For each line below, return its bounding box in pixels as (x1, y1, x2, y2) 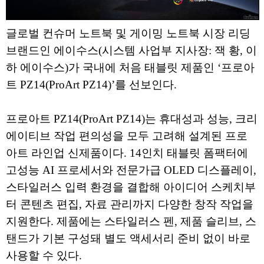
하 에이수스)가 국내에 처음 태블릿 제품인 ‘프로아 (6, 61, 255, 74)
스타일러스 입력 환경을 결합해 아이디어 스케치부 (6, 181, 256, 194)
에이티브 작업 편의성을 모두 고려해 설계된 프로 (6, 130, 247, 143)
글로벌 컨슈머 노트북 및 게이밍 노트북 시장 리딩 (6, 27, 250, 40)
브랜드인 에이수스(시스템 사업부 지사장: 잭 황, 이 (6, 44, 257, 57)
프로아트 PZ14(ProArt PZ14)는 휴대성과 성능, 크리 (6, 113, 258, 126)
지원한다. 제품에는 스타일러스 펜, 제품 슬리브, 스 (6, 215, 256, 228)
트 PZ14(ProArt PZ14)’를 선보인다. (6, 78, 180, 91)
